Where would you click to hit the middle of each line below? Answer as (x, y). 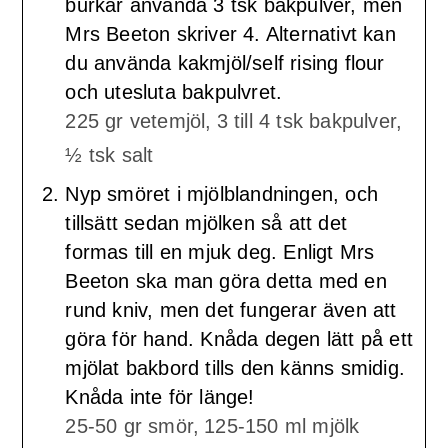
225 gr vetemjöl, (138, 120)
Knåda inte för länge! (160, 396)
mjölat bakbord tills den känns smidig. (235, 367)
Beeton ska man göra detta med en (226, 280)
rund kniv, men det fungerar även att (231, 309)
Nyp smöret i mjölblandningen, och (221, 193)
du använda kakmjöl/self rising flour (225, 62)
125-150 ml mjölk (282, 425)
